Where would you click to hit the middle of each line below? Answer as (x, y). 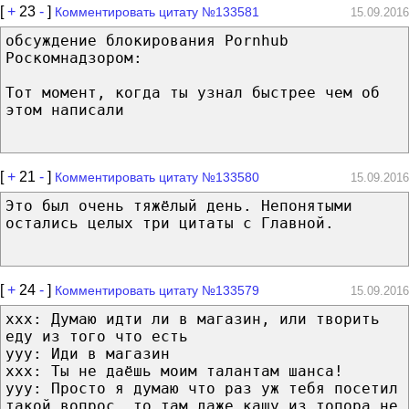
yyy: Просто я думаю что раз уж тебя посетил (202, 388)
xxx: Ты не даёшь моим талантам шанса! (174, 371)
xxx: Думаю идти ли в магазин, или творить (193, 319)
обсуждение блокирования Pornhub (147, 40)
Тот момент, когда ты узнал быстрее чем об (193, 92)
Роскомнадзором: (74, 58)
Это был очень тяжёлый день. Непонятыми (179, 205)
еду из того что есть (97, 336)
